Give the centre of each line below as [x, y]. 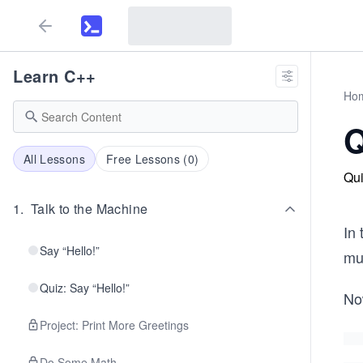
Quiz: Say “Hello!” [85, 288]
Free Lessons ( [147, 159]
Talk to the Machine [89, 209]
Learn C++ [55, 76]
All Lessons [54, 159]
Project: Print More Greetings [114, 325]
